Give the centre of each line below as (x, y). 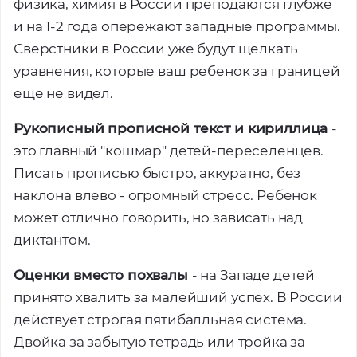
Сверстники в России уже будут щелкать (156, 49)
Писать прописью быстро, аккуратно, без (157, 173)
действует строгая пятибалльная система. (161, 320)
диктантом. (52, 240)
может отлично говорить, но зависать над (159, 218)
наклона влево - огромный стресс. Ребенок (166, 195)
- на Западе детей (253, 275)
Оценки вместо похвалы (103, 275)
